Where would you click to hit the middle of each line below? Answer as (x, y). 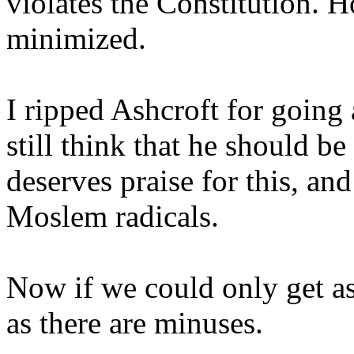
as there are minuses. (135, 323)
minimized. (76, 38)
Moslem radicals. (113, 216)
